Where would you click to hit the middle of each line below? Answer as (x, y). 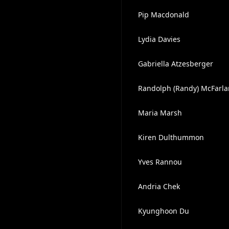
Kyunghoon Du (163, 211)
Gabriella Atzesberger (175, 64)
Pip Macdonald (163, 15)
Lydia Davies (159, 39)
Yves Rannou (160, 162)
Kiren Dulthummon (171, 137)
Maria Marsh (160, 113)
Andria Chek (159, 186)
